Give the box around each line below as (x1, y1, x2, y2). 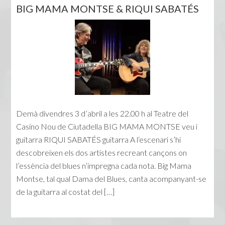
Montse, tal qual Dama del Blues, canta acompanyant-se (16, 174, 207, 184)
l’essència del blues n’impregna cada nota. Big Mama (16, 161, 192, 171)
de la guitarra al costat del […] (16, 187, 115, 197)
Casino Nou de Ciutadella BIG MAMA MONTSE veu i (16, 122, 198, 132)
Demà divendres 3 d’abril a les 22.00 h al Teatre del (16, 108, 189, 119)
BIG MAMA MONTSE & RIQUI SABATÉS (16, 3, 199, 15)
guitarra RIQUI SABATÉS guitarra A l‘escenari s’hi (16, 135, 181, 145)
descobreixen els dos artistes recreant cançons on (16, 148, 187, 158)
